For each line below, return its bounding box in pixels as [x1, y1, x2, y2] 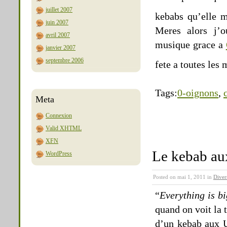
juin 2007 [46, 19, 68, 26]
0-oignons [177, 87, 218, 98]
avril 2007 [46, 31, 70, 39]
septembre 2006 [46, 57, 84, 64]
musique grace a [155, 39, 226, 50]
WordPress [46, 150, 72, 157]
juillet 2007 [46, 6, 72, 13]
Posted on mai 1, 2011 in [153, 174, 213, 180]
